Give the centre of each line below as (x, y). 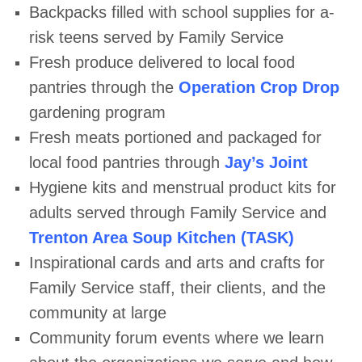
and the (298, 288)
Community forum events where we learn (176, 338)
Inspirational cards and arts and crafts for (177, 263)
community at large (97, 313)
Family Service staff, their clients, (150, 288)
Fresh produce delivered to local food (162, 62)
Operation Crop (238, 87)
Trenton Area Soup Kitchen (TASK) (161, 238)
